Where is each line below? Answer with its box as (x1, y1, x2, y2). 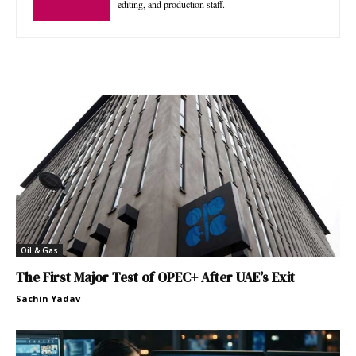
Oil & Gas (21, 245, 58, 257)
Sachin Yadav (16, 292, 80, 305)
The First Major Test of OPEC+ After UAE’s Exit (16, 268, 295, 288)
